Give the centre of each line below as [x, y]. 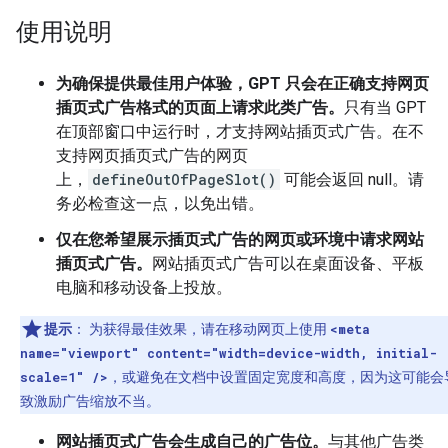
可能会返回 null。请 [352, 179]
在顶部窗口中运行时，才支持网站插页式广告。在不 [240, 131]
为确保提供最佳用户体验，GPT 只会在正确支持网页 [242, 83]
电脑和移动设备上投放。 [144, 287]
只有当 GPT [385, 107]
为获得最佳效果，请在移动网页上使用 [208, 329]
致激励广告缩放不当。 [90, 401]
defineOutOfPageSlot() [184, 179]
